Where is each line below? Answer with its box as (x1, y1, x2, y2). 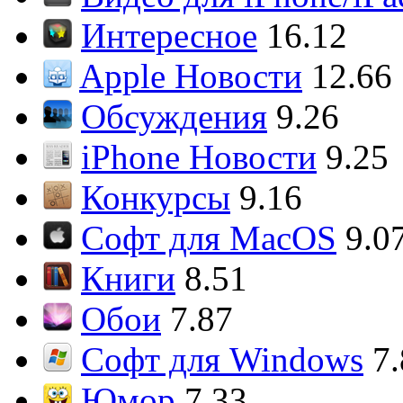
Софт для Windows (81, 340, 363, 379)
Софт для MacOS (81, 219, 336, 257)
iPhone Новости (81, 138, 317, 176)
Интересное (81, 16, 257, 55)
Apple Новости (79, 57, 302, 95)
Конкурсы (81, 178, 230, 217)
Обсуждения (81, 97, 267, 136)
